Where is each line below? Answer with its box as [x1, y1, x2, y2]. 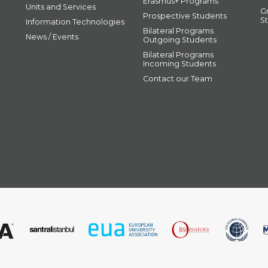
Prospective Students [143, 11, 227, 21]
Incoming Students [143, 59, 216, 69]
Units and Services [25, 2, 96, 12]
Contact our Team [143, 74, 212, 84]
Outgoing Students [143, 35, 217, 45]
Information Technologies [25, 17, 124, 27]
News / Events [25, 32, 78, 42]
